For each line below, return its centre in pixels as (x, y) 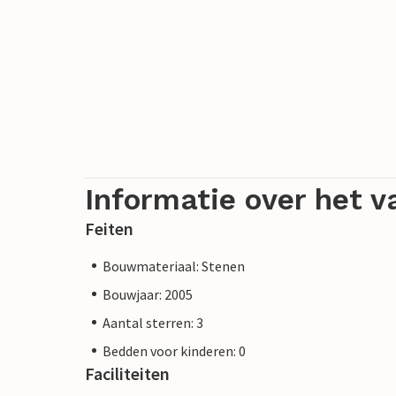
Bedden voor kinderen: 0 (174, 350)
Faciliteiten (127, 373)
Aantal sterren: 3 (153, 322)
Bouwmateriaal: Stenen (174, 266)
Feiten (109, 228)
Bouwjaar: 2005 (148, 294)
